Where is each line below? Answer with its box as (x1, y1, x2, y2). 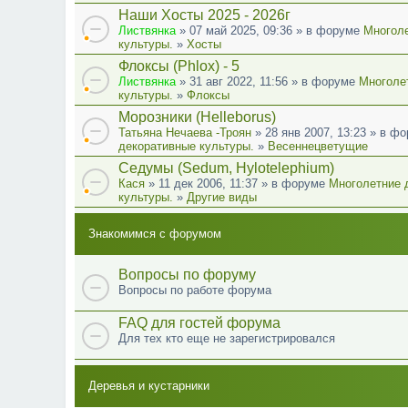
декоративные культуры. (118, 138, 254, 153)
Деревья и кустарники (88, 378, 209, 393)
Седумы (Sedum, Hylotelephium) (118, 159, 334, 176)
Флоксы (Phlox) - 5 (118, 57, 240, 74)
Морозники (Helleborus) (118, 108, 276, 125)
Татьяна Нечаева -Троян (118, 125, 251, 139)
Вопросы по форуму (118, 266, 256, 282)
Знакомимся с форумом (88, 226, 221, 240)
